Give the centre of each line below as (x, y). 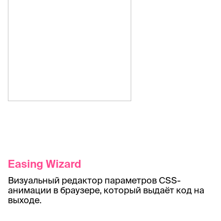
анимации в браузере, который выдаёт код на (106, 190)
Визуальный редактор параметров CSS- (94, 180)
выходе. (25, 200)
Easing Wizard (45, 163)
